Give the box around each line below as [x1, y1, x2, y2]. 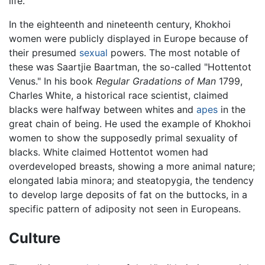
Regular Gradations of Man [96, 75, 216, 88]
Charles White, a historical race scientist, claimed [9, 89, 228, 102]
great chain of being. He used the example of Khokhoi [9, 118, 251, 130]
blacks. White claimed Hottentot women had [9, 146, 208, 159]
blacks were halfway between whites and [9, 104, 196, 116]
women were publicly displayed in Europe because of [9, 33, 248, 45]
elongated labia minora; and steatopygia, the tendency [9, 174, 254, 187]
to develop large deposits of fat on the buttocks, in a [9, 189, 247, 201]
